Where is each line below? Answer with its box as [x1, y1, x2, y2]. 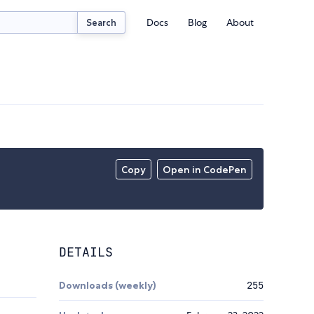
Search [86, 16, 117, 28]
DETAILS [59, 244, 113, 261]
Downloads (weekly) [59, 279, 156, 292]
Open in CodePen [163, 163, 247, 177]
